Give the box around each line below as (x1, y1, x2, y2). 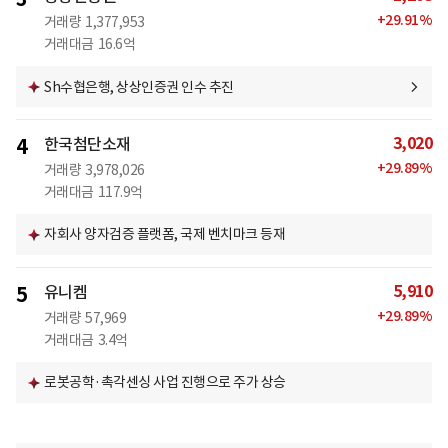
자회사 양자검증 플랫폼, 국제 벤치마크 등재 (44, 225, 285, 244)
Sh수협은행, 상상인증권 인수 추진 (44, 77, 234, 96)
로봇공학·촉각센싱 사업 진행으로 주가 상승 (44, 373, 286, 392)
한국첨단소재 (43, 134, 131, 155)
